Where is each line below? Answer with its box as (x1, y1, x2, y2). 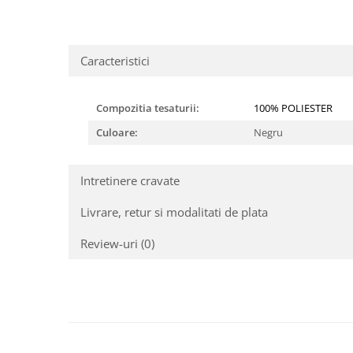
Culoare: (96, 125, 138, 139)
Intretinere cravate (80, 173, 180, 188)
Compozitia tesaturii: (96, 101, 199, 115)
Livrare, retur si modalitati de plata (80, 204, 268, 220)
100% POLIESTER (254, 101, 333, 115)
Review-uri (80, 236, 141, 251)
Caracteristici (80, 53, 150, 69)
